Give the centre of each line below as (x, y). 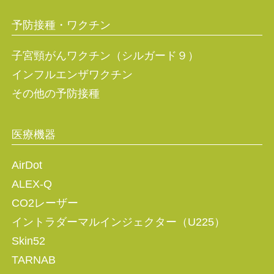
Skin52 (28, 241)
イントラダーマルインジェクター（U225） (118, 222)
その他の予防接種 (55, 94)
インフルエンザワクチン (72, 75)
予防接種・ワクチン (61, 25)
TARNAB (33, 260)
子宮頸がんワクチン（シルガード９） (106, 56)
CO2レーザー (45, 203)
